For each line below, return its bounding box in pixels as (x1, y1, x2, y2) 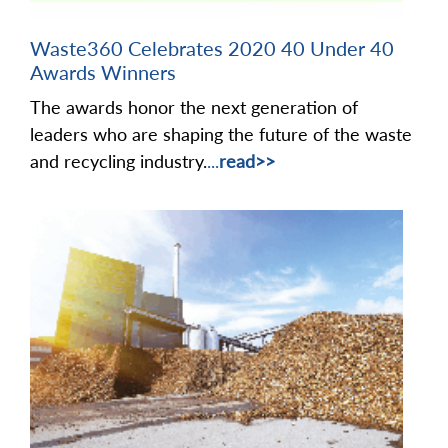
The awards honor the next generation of (30, 96, 358, 119)
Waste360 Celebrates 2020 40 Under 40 (30, 36, 394, 61)
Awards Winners (30, 60, 176, 85)
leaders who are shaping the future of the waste (30, 123, 412, 146)
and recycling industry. (30, 150, 207, 173)
